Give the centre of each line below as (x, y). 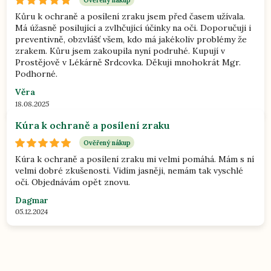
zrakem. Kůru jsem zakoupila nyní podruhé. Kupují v (120, 51)
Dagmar (32, 201)
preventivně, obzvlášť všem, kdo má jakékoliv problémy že (131, 40)
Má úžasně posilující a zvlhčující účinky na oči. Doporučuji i (133, 28)
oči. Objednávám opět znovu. (73, 182)
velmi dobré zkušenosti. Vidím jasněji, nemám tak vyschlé (129, 170)
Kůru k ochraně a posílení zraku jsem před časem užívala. (130, 17)
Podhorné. (37, 74)
